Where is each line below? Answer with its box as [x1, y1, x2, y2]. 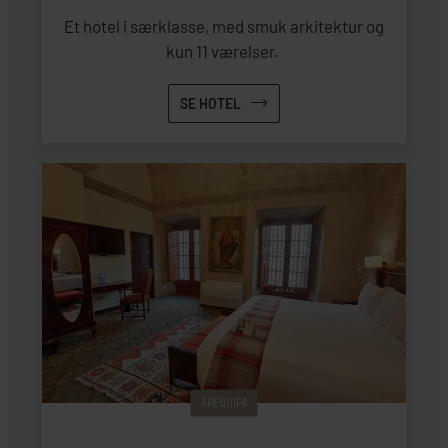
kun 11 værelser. [166, 40, 282, 61]
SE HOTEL [179, 94, 241, 112]
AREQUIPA [200, 395, 248, 411]
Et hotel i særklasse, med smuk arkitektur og [64, 15, 384, 36]
